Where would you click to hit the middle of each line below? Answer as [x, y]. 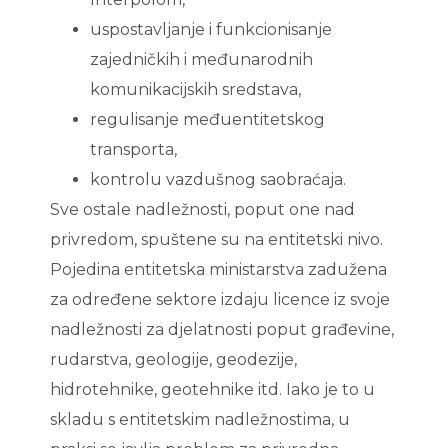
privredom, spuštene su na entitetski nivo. [216, 240]
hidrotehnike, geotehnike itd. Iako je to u [212, 390]
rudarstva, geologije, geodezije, [173, 360]
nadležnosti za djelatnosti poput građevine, [222, 330]
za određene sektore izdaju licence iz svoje [220, 300]
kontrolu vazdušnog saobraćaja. [218, 180]
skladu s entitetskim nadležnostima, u [200, 420]
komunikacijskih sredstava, [195, 90]
